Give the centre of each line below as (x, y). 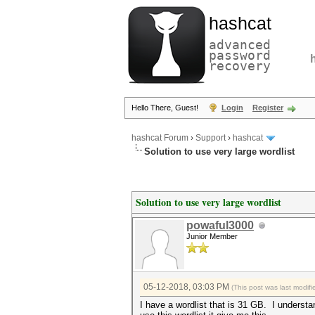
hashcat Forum (160, 138)
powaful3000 (220, 225)
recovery (240, 66)
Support (211, 138)
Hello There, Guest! (166, 108)
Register (268, 108)
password (240, 55)
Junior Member (212, 236)
